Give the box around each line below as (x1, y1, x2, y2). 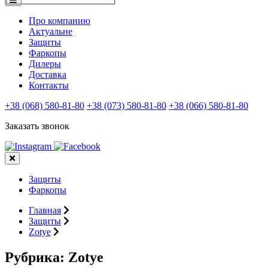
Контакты (29, 80, 69, 90)
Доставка (29, 69, 66, 80)
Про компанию (29, 16, 90, 26)
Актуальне (29, 26, 72, 36)
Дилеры (29, 59, 61, 69)
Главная (29, 205, 61, 215)
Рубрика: (5, 249, 68, 265)
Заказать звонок (5, 121, 69, 131)
